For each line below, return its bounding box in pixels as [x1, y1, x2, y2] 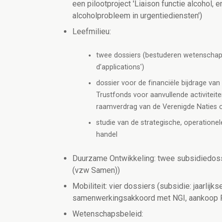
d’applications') [96, 63, 144, 72]
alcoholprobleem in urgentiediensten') [72, 11, 202, 21]
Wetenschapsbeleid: [72, 209, 143, 219]
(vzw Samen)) [72, 166, 120, 175]
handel [96, 130, 117, 139]
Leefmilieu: [72, 27, 111, 37]
